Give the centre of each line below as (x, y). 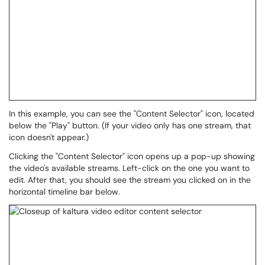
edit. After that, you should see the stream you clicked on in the (130, 180)
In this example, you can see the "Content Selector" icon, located (132, 114)
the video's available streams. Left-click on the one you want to (129, 168)
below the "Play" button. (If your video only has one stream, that (130, 125)
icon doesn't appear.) (49, 137)
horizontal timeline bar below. (64, 192)
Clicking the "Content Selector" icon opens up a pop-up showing (132, 156)
